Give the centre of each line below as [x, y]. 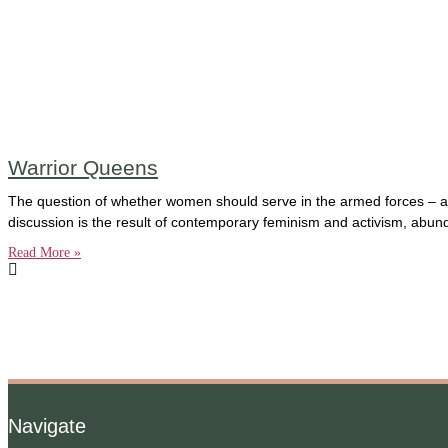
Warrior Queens [83, 167]
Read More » [44, 252]
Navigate [47, 426]
